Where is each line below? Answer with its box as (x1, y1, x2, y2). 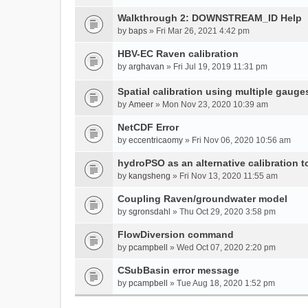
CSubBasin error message (118, 265, 239, 276)
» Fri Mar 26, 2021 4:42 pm (147, 26, 250, 36)
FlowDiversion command (118, 229, 234, 240)
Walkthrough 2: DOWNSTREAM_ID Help (118, 12, 302, 23)
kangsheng (129, 171, 170, 181)
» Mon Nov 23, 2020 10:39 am (153, 100, 268, 109)
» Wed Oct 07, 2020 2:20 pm (168, 243, 276, 252)
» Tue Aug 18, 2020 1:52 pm (168, 278, 275, 288)
